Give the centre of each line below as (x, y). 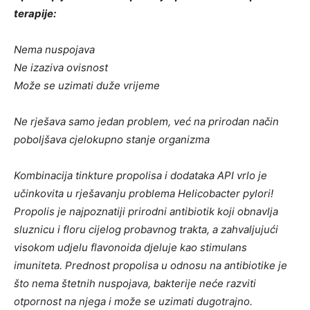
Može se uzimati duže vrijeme (87, 85)
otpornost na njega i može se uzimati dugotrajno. (133, 301)
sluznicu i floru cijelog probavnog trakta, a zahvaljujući (146, 229)
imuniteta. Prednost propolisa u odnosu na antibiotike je (151, 265)
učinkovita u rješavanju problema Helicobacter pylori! (144, 193)
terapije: (35, 13)
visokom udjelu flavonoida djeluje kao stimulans (130, 247)
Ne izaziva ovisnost (61, 67)
